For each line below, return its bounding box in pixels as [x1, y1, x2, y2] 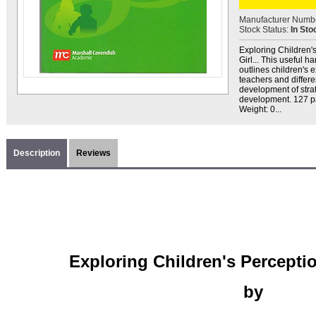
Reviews [76, 148, 111, 158]
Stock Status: [239, 25, 291, 35]
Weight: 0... [239, 104, 281, 114]
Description [13, 148, 60, 158]
